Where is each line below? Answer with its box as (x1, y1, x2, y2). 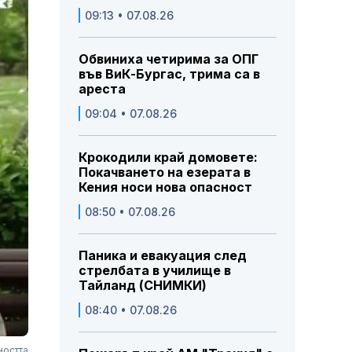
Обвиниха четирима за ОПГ (79, 51, 258, 68)
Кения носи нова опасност (79, 179, 252, 196)
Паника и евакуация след (79, 247, 247, 264)
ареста (79, 81, 126, 97)
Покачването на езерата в (79, 164, 251, 181)
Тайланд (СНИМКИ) (79, 277, 207, 294)
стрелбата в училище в (79, 262, 231, 279)
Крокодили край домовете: (79, 149, 258, 166)
